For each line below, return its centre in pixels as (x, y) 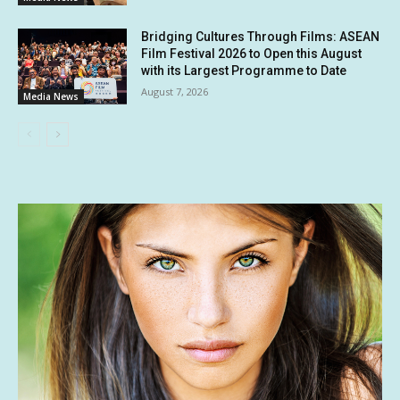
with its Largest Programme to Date (244, 70)
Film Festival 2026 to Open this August (252, 53)
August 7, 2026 (175, 91)
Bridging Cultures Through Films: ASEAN (261, 36)
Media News (51, 97)
